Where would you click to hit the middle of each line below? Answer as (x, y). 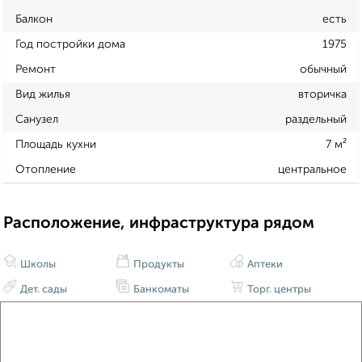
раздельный (316, 119)
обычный (323, 69)
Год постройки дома (70, 44)
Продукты (158, 265)
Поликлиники (54, 315)
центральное (312, 169)
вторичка (322, 94)
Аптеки (263, 265)
